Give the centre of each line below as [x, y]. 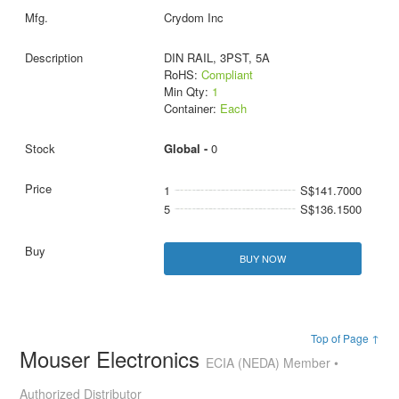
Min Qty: [187, 92]
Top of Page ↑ [345, 338]
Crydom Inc [193, 18]
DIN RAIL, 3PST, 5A [216, 58]
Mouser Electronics [113, 359]
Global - [187, 149]
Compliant [227, 75]
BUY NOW [262, 259]
